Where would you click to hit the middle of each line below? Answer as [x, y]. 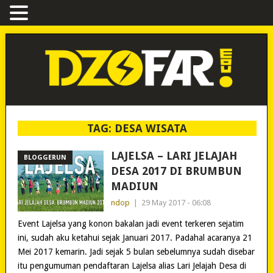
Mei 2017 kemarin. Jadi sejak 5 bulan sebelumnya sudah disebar [136, 251]
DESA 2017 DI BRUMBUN [176, 171]
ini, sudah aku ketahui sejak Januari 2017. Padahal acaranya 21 [135, 237]
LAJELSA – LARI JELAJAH [174, 155]
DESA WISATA [151, 128]
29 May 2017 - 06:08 [176, 202]
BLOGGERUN [45, 157]
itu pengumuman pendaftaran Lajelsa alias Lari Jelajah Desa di [132, 265]
